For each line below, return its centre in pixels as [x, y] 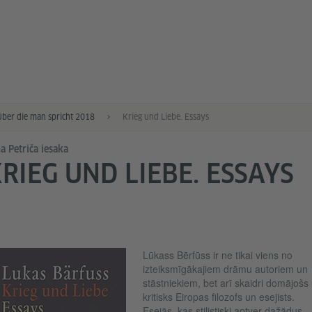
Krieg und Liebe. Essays [165, 117]
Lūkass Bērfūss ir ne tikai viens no [217, 255]
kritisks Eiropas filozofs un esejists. [218, 297]
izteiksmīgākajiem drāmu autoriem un [225, 269]
